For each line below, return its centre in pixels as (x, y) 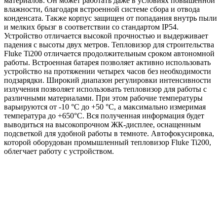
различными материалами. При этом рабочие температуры (103, 98)
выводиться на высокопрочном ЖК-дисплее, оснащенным (102, 124)
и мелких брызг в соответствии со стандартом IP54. (91, 27)
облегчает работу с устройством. (59, 151)
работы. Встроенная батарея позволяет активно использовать (107, 62)
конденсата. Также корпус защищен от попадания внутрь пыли (110, 18)
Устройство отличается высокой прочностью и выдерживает (106, 36)
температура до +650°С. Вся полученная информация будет (104, 115)
